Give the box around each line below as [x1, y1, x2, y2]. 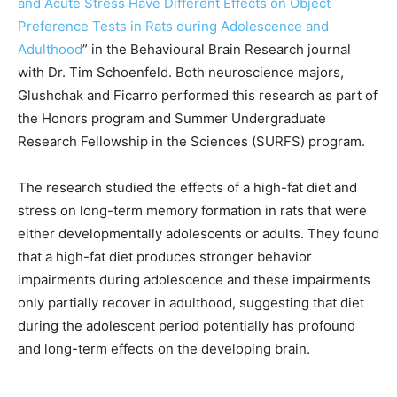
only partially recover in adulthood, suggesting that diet [18, 294, 364, 312]
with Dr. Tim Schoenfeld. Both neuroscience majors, [18, 64, 344, 82]
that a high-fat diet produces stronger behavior [18, 248, 312, 266]
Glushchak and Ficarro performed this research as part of [18, 87, 378, 105]
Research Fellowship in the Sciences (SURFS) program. [18, 133, 369, 151]
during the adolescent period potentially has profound [18, 317, 355, 335]
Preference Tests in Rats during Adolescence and [18, 18, 329, 35]
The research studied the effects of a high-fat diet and [18, 179, 357, 197]
